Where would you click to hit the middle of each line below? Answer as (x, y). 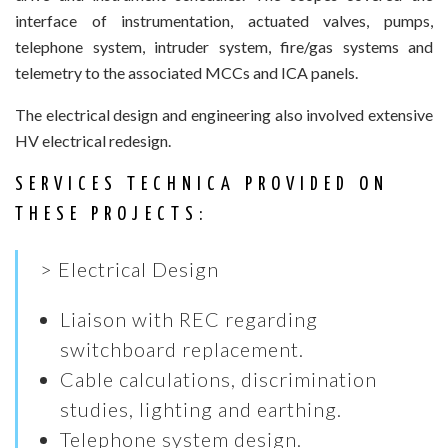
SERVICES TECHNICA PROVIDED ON (202, 184)
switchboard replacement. (182, 349)
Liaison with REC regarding (189, 319)
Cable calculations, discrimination (219, 379)
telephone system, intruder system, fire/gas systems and (224, 46)
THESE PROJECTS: (111, 214)
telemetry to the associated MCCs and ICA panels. (186, 72)
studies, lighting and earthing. (201, 409)
